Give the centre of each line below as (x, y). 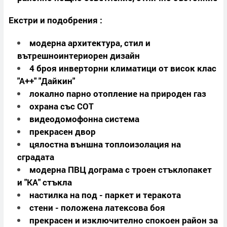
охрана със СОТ (61, 106)
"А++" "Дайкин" (46, 81)
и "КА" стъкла (44, 182)
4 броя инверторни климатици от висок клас (123, 68)
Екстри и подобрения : (55, 20)
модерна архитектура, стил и (90, 43)
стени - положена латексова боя (97, 208)
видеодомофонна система (84, 119)
